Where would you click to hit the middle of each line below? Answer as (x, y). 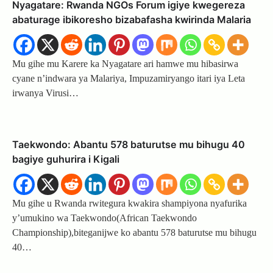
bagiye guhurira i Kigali (66, 159)
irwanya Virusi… (45, 93)
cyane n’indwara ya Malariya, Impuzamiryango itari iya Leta (129, 79)
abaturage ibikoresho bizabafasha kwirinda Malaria (132, 20)
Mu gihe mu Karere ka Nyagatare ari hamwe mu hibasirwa (125, 64)
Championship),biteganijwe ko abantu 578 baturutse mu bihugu (134, 233)
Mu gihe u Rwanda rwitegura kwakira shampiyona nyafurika (129, 204)
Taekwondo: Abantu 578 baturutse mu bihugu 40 (129, 145)
